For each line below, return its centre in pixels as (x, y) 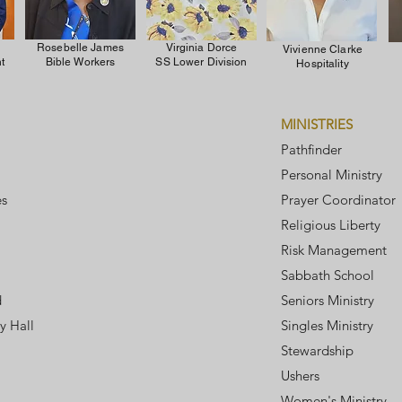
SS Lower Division (201, 62)
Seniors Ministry (329, 300)
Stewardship (317, 350)
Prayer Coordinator (338, 200)
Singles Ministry (327, 325)
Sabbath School (328, 275)
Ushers (302, 376)
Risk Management (334, 250)
